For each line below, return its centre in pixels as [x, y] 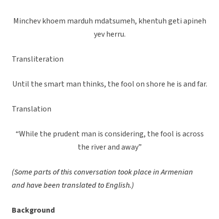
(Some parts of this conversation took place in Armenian [102, 172]
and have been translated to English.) [73, 186]
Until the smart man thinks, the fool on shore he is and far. [109, 84]
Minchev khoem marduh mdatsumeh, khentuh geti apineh [109, 21]
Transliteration [38, 59]
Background [33, 210]
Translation [32, 109]
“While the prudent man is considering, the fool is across [109, 134]
